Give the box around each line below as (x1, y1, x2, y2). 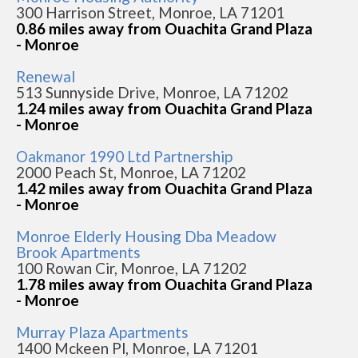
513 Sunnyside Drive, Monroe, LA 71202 (16, 83, 288, 102)
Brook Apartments (16, 243, 141, 262)
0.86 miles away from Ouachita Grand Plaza (16, 19, 312, 38)
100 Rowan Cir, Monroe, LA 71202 (16, 259, 247, 278)
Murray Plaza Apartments (16, 323, 189, 342)
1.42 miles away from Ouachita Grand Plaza (16, 179, 312, 198)
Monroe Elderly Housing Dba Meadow (16, 227, 276, 246)
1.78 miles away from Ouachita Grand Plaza (16, 275, 312, 294)
